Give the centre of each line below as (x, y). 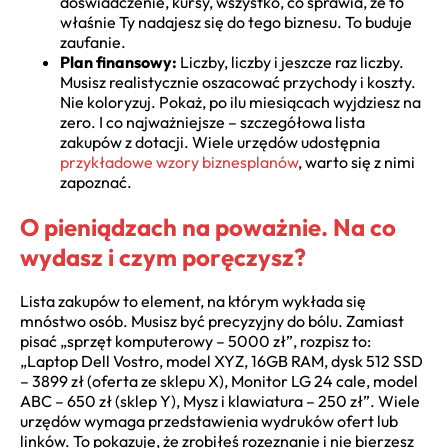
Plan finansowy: (118, 61)
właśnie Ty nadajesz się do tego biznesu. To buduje (236, 21)
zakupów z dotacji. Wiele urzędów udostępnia (220, 141)
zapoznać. (96, 181)
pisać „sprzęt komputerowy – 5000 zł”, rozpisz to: (195, 341)
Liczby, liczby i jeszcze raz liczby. (290, 61)
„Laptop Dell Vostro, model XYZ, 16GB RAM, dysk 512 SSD (221, 361)
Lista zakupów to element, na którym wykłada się (193, 301)
